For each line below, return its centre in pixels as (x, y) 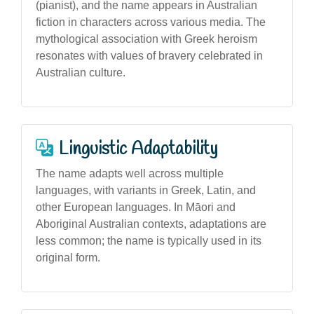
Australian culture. (81, 72)
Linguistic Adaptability (138, 149)
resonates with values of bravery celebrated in (149, 55)
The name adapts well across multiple (130, 173)
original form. (68, 257)
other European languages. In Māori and (136, 207)
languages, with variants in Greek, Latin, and (146, 190)
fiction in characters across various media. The (151, 22)
